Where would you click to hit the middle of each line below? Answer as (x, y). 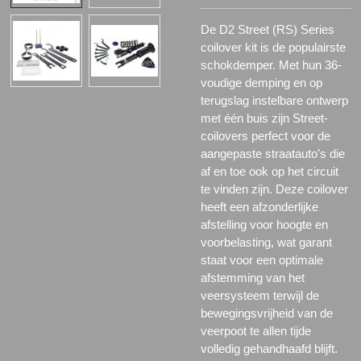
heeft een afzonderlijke (259, 206)
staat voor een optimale (262, 259)
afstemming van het (253, 277)
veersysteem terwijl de (260, 295)
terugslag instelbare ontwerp (274, 100)
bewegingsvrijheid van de (267, 313)
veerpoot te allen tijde (256, 330)
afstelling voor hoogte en (264, 224)
